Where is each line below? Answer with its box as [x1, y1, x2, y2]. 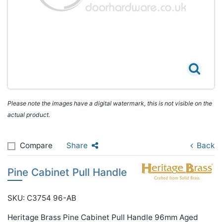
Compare [20, 141, 53, 150]
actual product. [7, 111, 50, 118]
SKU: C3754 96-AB [7, 193, 76, 203]
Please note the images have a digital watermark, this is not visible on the [7, 100, 212, 107]
